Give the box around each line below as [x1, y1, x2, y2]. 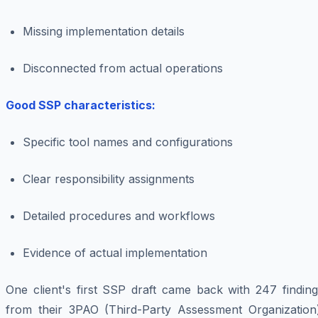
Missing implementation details [23, 24, 185, 39]
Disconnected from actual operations [23, 61, 223, 76]
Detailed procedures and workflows [23, 209, 215, 224]
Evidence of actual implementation [23, 246, 207, 261]
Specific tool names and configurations [23, 135, 233, 150]
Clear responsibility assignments [23, 172, 194, 187]
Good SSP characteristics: [6, 98, 155, 113]
